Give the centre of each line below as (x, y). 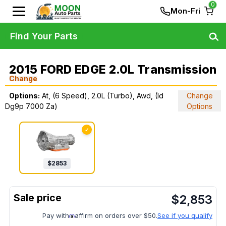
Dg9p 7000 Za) (31, 106)
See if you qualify (185, 216)
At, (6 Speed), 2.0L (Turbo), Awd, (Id (103, 96)
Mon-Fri (185, 11)
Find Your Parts (44, 36)
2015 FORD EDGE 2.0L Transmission (113, 70)
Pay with (56, 216)
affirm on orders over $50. (116, 216)
